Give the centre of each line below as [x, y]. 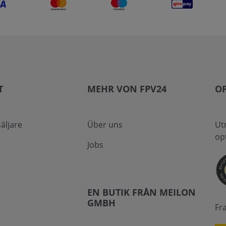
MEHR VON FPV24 [127, 89]
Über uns [105, 125]
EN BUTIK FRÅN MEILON [141, 192]
